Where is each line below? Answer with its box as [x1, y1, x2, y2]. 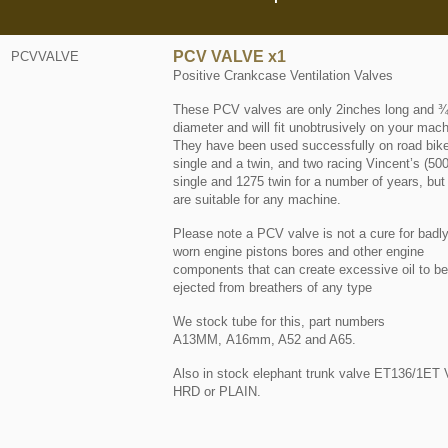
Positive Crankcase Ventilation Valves [172, 68, 393, 83]
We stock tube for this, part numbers [172, 314, 385, 329]
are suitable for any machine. [172, 192, 341, 207]
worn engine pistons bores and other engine [172, 244, 424, 259]
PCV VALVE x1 [172, 48, 286, 65]
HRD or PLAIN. [172, 384, 261, 399]
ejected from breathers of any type [172, 280, 372, 295]
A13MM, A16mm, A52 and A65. [172, 332, 356, 347]
